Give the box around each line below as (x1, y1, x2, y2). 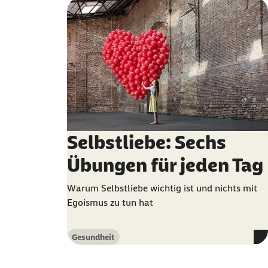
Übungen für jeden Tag (67, 154, 263, 176)
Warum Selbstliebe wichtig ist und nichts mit (67, 182, 257, 194)
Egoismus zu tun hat (67, 197, 153, 208)
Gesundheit (72, 232, 115, 242)
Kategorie (71, 237, 109, 247)
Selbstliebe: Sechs (67, 132, 226, 153)
